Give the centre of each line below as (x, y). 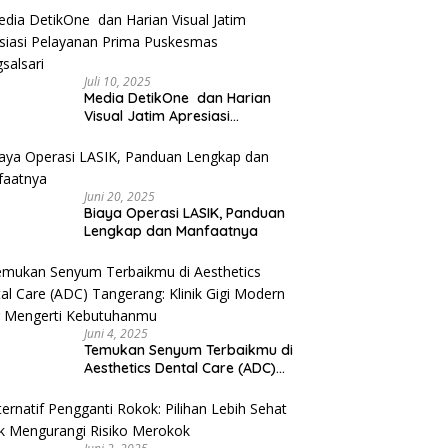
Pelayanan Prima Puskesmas (180, 133)
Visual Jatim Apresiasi (157, 115)
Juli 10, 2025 (118, 81)
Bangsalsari (124, 151)
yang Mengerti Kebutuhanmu (181, 403)
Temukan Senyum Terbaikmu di (189, 349)
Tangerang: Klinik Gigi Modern (184, 385)
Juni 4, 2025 (116, 333)
